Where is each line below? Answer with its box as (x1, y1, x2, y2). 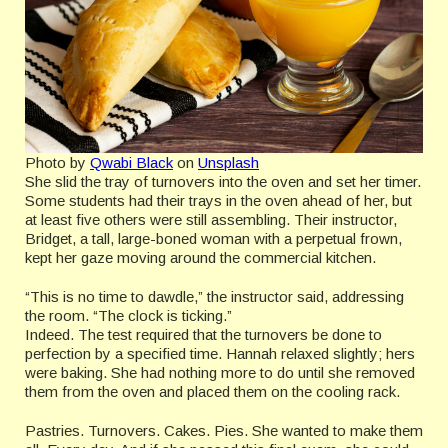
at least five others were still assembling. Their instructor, (25, 211, 397, 229)
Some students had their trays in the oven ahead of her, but (25, 192, 412, 210)
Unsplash (198, 154, 259, 172)
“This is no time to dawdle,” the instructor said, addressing (25, 288, 404, 306)
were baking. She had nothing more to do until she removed (25, 364, 415, 382)
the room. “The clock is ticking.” (25, 307, 232, 325)
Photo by (25, 154, 90, 172)
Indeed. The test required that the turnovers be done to (25, 326, 382, 344)
